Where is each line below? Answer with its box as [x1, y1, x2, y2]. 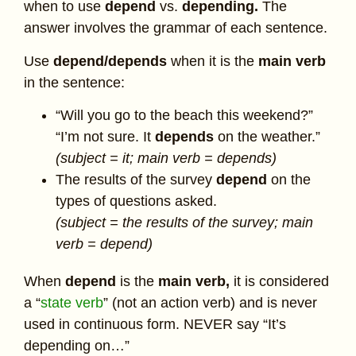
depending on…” [24, 338, 130, 354]
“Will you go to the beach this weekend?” [56, 107, 313, 123]
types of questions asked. [56, 193, 217, 209]
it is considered [234, 273, 329, 289]
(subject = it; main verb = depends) [56, 150, 277, 166]
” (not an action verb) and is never [103, 295, 317, 311]
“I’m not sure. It [56, 129, 155, 145]
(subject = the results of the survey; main [56, 215, 313, 230]
